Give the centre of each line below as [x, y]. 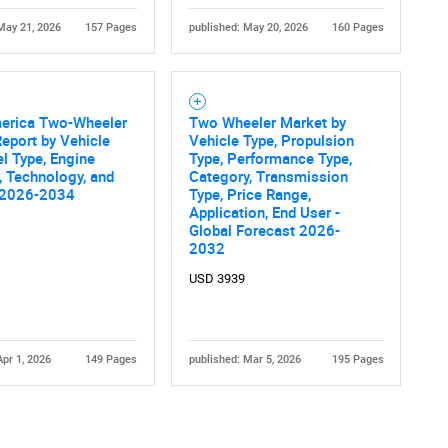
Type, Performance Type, [270, 158]
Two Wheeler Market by [267, 122]
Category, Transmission [268, 176]
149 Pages [110, 360]
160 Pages [357, 28]
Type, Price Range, [249, 194]
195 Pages [357, 360]
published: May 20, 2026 [248, 28]
